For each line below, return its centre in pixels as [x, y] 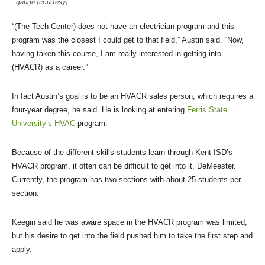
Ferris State [207, 110]
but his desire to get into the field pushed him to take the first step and [132, 236]
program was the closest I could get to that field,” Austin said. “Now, [128, 40]
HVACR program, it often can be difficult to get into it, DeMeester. [124, 166]
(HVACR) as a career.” [50, 67]
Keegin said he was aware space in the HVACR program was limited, [130, 222]
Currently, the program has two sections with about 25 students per [126, 180]
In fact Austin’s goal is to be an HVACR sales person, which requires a [132, 96]
